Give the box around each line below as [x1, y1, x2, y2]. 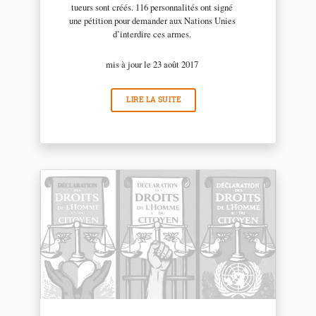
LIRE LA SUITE [126, 95, 181, 105]
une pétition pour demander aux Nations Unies [68, 14, 236, 28]
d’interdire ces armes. [113, 28, 192, 41]
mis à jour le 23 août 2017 [106, 58, 199, 71]
